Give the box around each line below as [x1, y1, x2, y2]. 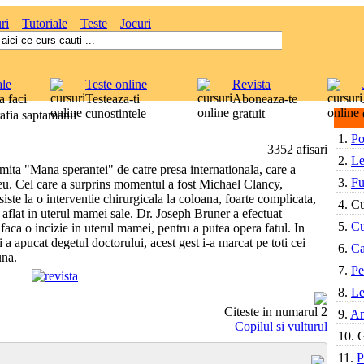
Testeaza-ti [85, 92, 140, 106]
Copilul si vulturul [234, 319, 327, 333]
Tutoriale [22, 16, 67, 30]
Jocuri [120, 16, 151, 30]
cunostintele [85, 106, 146, 120]
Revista [232, 77, 271, 91]
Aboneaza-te [232, 92, 297, 106]
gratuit [232, 106, 265, 120]
